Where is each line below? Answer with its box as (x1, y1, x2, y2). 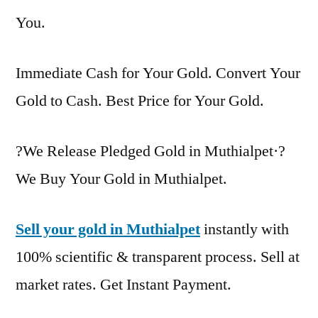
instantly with (200, 219, 289, 239)
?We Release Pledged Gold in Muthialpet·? (16, 141, 285, 161)
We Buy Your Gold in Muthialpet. (16, 168, 227, 189)
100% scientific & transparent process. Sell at (16, 246, 300, 267)
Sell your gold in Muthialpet (16, 219, 200, 239)
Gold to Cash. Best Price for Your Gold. (16, 90, 264, 111)
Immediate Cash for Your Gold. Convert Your (16, 62, 300, 83)
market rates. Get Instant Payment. (16, 274, 231, 295)
